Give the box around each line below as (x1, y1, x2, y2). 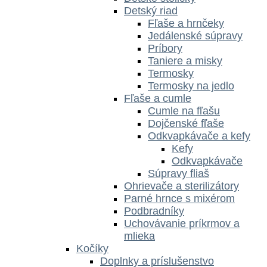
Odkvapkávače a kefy (148, 129, 250, 142)
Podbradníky (124, 204, 184, 217)
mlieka (124, 229, 155, 242)
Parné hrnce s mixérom (124, 192, 235, 204)
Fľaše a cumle (124, 92, 191, 104)
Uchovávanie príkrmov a (124, 217, 240, 229)
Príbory (148, 42, 182, 54)
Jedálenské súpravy (148, 29, 243, 42)
